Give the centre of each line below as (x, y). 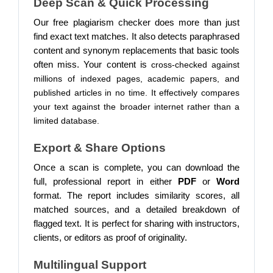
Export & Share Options (100, 148)
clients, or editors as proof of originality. (110, 238)
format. (48, 196)
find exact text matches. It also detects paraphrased (136, 37)
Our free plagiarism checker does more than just (136, 23)
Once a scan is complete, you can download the (136, 168)
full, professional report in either (106, 182)
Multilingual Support (90, 265)
